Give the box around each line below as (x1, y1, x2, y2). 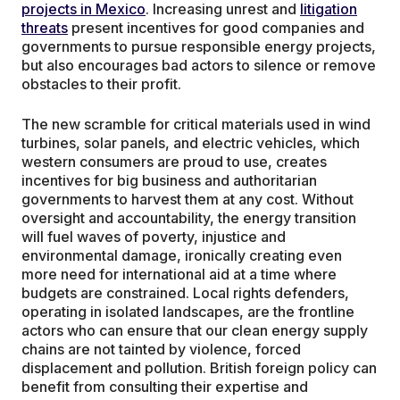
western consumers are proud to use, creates (21, 153, 327, 171)
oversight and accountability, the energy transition (21, 209, 356, 228)
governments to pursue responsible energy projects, (21, 37, 376, 56)
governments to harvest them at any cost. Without (21, 190, 354, 209)
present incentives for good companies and (68, 19, 364, 37)
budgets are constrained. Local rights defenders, (21, 284, 349, 303)
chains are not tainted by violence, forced (21, 340, 301, 359)
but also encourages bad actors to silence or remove (21, 56, 376, 75)
